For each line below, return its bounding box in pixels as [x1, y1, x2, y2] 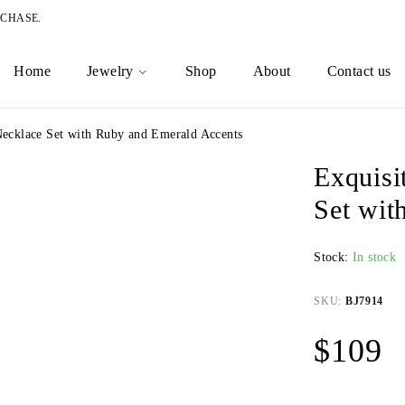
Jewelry [87, 63, 134, 80]
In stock [353, 250, 397, 265]
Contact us [326, 63, 391, 80]
